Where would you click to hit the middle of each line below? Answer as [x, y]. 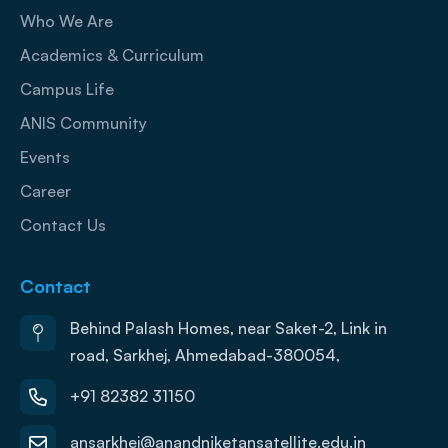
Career [45, 190]
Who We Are [66, 20]
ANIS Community [83, 122]
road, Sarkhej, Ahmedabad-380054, [205, 354]
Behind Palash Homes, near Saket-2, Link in [228, 327]
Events [45, 156]
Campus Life [67, 88]
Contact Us [63, 224]
